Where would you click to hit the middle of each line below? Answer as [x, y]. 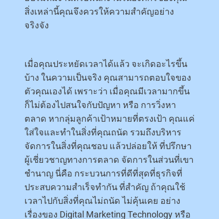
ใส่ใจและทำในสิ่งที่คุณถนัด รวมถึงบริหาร [103, 132]
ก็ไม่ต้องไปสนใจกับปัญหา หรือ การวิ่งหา [100, 105]
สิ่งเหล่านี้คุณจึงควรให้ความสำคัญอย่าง [99, 11]
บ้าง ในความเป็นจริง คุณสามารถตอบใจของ [108, 77]
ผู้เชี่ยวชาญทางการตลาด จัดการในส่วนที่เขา [109, 159]
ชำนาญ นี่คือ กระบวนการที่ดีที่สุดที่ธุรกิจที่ [103, 173]
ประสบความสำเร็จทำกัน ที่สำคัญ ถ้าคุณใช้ [105, 187]
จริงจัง [37, 25]
